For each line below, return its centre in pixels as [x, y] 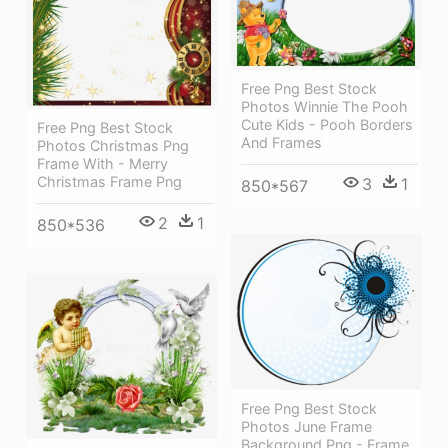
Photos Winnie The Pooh [324, 107]
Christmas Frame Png [109, 181]
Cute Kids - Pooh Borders [327, 125]
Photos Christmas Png [113, 145]
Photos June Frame [306, 427]
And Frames [281, 143]
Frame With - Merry [102, 163]
